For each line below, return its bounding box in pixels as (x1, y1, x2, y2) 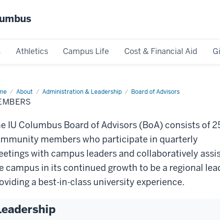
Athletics (15, 46, 48, 56)
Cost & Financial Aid (124, 46, 198, 56)
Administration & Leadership (42, 87, 122, 96)
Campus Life (63, 46, 110, 56)
